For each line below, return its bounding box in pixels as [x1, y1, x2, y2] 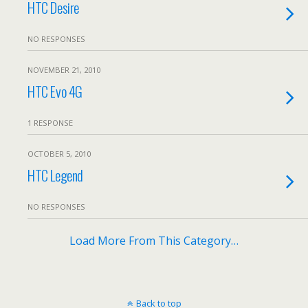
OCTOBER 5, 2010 [27, 148, 91, 159]
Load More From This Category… [69, 233, 239, 248]
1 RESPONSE [27, 118, 73, 128]
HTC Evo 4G [27, 80, 82, 102]
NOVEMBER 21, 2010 [27, 65, 100, 75]
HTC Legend [27, 164, 83, 186]
